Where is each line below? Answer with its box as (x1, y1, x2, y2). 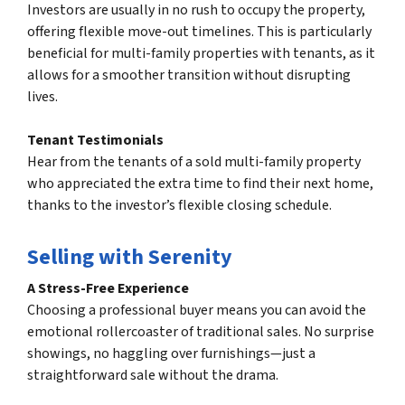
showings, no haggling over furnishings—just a (27, 344, 316, 364)
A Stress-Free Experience (27, 278, 189, 299)
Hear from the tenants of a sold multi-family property (27, 152, 361, 173)
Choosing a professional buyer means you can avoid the (27, 300, 366, 321)
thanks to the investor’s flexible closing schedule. (27, 195, 332, 216)
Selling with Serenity (27, 241, 232, 274)
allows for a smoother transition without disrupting (27, 65, 351, 86)
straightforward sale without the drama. (27, 365, 278, 386)
